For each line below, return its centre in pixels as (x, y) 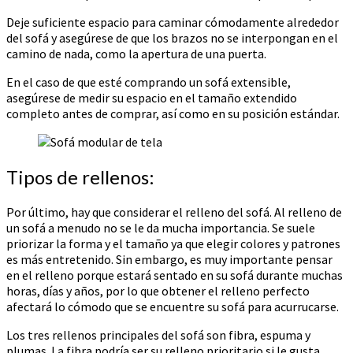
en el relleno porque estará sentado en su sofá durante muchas (175, 275)
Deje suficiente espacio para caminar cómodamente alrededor (173, 22)
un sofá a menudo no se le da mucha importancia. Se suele (161, 227)
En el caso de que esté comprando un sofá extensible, (149, 82)
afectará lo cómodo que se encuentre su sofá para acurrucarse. (173, 306)
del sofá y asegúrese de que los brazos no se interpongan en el (172, 38)
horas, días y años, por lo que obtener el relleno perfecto (158, 290)
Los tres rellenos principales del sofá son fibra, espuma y (158, 334)
